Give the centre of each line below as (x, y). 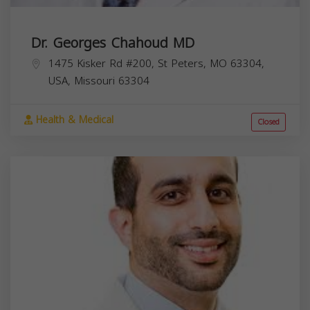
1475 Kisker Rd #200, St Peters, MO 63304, (156, 63)
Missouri (94, 81)
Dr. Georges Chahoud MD (113, 43)
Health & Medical (73, 120)
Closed (268, 122)
